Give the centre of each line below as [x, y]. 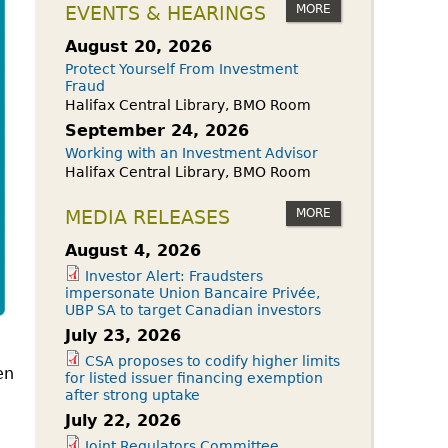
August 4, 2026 [133, 250]
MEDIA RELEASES [147, 217]
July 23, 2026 [123, 335]
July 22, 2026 [123, 420]
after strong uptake [132, 395]
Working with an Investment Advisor [191, 153]
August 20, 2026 [138, 46]
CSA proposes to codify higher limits [212, 361]
